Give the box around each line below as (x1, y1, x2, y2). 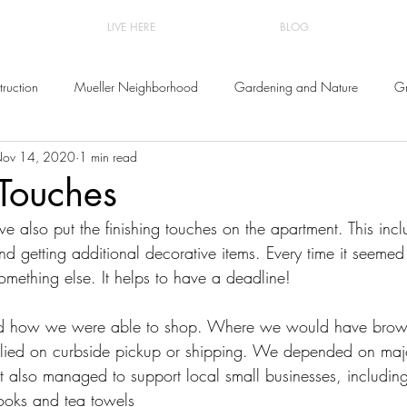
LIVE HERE (106, 19, 155, 35)
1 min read (79, 147, 137, 165)
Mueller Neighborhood (74, 77, 198, 95)
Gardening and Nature (234, 77, 358, 95)
